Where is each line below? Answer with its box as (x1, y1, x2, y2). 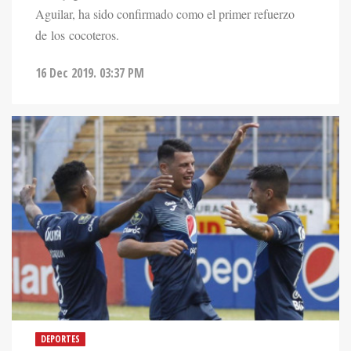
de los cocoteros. (35, 26, 119, 44)
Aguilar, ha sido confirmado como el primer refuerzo (35, 5, 295, 23)
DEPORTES (41, 332, 80, 346)
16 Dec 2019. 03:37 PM (35, 63, 144, 81)
